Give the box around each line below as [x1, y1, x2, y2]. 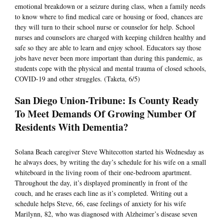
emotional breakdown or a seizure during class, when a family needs [15, 1, 205, 11]
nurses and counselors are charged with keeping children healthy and [15, 33, 206, 42]
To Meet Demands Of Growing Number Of [15, 107, 196, 121]
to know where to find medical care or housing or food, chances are [15, 12, 203, 22]
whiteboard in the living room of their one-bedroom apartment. [15, 168, 192, 178]
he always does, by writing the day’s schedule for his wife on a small [15, 157, 206, 167]
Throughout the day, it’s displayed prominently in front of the [15, 178, 187, 188]
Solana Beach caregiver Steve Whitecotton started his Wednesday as [15, 147, 204, 157]
